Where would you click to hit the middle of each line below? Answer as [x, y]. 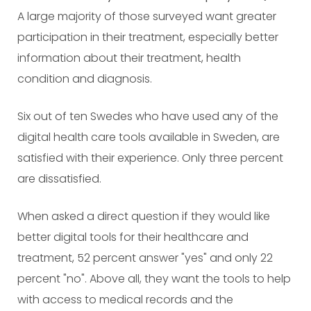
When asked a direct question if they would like [144, 216]
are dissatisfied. [59, 179]
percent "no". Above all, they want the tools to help [154, 279]
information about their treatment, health [129, 58]
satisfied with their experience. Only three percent [150, 158]
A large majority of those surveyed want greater [147, 16]
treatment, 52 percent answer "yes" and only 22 [145, 258]
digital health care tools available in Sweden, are [149, 137]
